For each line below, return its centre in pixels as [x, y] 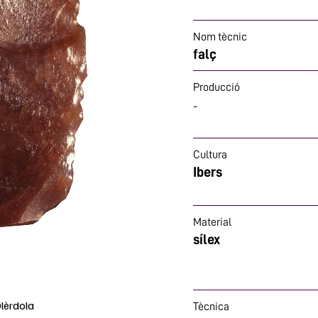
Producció [216, 87]
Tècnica [211, 307]
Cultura [210, 155]
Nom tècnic [220, 37]
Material [212, 222]
